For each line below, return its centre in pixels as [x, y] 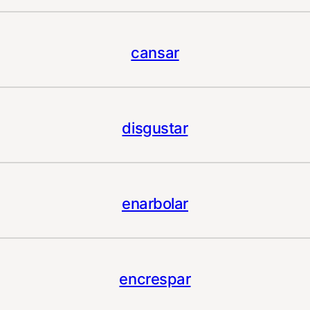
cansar [155, 53]
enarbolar [155, 204]
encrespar [155, 279]
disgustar [155, 128]
